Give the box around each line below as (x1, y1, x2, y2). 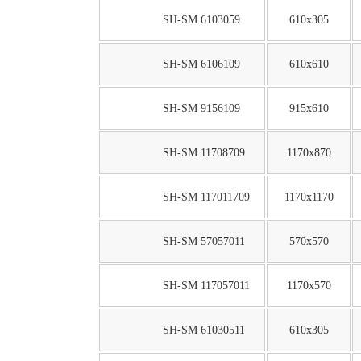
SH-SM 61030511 (162, 323, 245, 337)
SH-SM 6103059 (162, 13, 240, 27)
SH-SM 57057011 (162, 234, 245, 248)
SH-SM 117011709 (162, 190, 250, 204)
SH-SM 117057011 (162, 279, 250, 293)
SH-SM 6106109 (162, 57, 240, 71)
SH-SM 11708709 (162, 146, 245, 160)
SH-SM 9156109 (162, 102, 240, 115)
